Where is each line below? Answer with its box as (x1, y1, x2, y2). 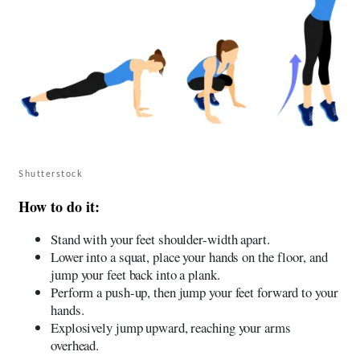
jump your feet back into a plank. (51, 264, 220, 284)
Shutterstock (18, 167, 83, 178)
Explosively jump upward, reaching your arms (51, 317, 291, 337)
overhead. (51, 335, 100, 354)
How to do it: (18, 195, 100, 217)
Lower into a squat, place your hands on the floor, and (51, 247, 328, 266)
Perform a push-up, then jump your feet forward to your (51, 282, 338, 301)
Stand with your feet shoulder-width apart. (51, 229, 270, 248)
